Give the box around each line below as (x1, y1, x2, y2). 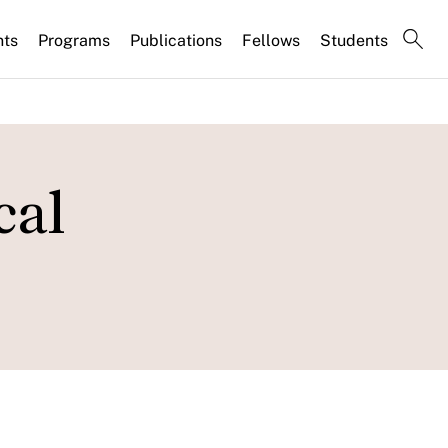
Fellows (242, 30, 300, 50)
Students (320, 30, 388, 50)
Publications (130, 30, 222, 50)
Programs (38, 30, 110, 50)
